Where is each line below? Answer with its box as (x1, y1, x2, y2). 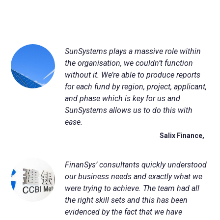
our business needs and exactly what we (65, 172, 203, 181)
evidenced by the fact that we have (65, 207, 183, 217)
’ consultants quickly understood (96, 160, 207, 169)
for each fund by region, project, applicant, (65, 82, 207, 91)
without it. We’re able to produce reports (65, 70, 201, 80)
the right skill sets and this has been (65, 195, 188, 205)
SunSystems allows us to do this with (65, 106, 193, 115)
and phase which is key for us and (65, 94, 181, 103)
